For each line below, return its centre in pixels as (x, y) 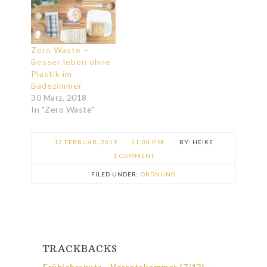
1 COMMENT (133, 155)
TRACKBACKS (80, 248)
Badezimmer (57, 85)
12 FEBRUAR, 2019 (86, 142)
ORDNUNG (158, 174)
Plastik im (52, 73)
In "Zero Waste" (63, 109)
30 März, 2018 (59, 97)
